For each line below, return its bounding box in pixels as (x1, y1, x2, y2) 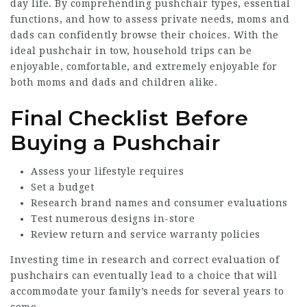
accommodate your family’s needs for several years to (10, 285, 284, 297)
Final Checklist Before (10, 106, 248, 131)
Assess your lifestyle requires (31, 165, 184, 177)
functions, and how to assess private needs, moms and (10, 14, 289, 25)
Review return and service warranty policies (31, 228, 260, 240)
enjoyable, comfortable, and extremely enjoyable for (10, 61, 278, 72)
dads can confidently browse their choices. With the (10, 29, 279, 40)
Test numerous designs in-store (31, 212, 195, 224)
